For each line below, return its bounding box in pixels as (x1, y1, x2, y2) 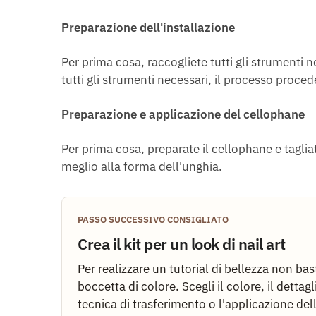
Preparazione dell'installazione (61, 19, 235, 35)
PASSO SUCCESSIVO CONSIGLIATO (78, 213, 229, 226)
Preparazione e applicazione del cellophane (61, 106, 305, 122)
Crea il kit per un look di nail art (78, 233, 286, 254)
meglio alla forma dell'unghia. (61, 158, 222, 174)
